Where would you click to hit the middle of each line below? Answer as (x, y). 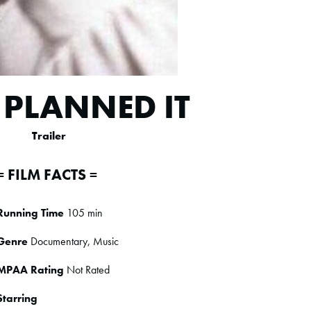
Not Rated (87, 270)
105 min (84, 213)
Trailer (49, 136)
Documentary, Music (74, 241)
